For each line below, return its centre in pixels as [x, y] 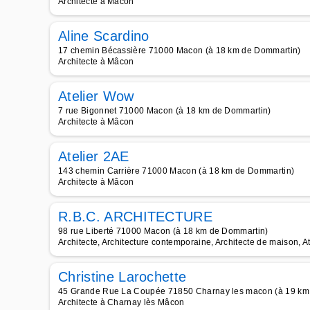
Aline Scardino [104, 36]
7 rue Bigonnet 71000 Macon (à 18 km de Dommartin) [165, 111]
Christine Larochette [122, 277]
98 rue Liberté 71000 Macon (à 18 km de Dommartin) [163, 231]
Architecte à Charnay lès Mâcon [121, 302]
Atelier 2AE [94, 156]
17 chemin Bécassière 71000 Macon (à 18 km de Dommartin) [180, 51]
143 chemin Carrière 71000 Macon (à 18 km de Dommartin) [176, 171]
